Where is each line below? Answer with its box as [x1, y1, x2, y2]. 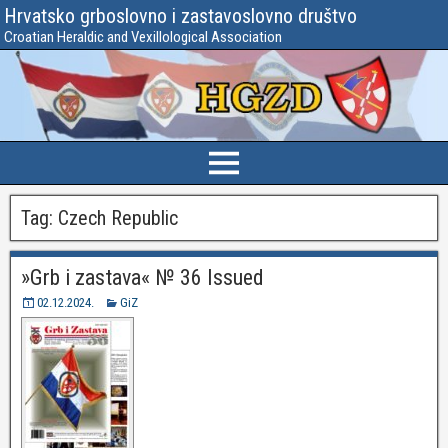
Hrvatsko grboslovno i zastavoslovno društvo [4, 4, 357, 28]
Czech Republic [58, 206, 178, 231]
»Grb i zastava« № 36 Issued [21, 265, 264, 291]
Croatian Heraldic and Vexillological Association [4, 28, 282, 46]
